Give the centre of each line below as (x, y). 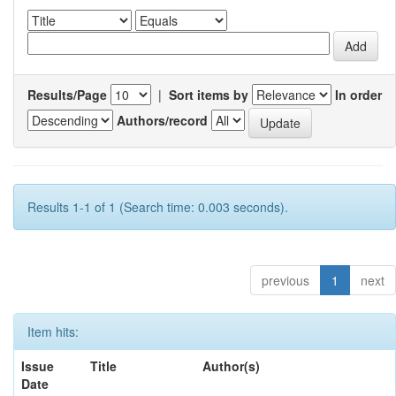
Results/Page (67, 94)
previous (286, 280)
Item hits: (53, 331)
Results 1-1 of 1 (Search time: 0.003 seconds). (158, 206)
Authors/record (162, 121)
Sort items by (209, 94)
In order (358, 94)
